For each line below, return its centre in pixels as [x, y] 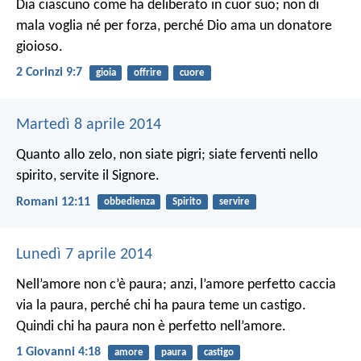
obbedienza [129, 202]
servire [234, 202]
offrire [147, 73]
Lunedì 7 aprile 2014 [84, 254]
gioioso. [39, 47]
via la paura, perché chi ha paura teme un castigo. [161, 305]
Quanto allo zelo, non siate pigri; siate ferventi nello [167, 156]
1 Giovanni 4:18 [58, 352]
